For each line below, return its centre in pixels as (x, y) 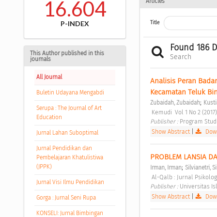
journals (40, 59)
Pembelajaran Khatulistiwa (70, 157)
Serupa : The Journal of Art (69, 108)
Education (49, 117)
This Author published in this (67, 54)
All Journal (49, 77)
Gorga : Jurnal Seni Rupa (66, 197)
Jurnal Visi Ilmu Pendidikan (70, 182)
